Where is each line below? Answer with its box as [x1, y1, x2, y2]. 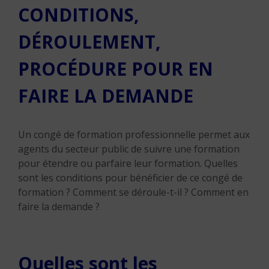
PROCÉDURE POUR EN [18, 56, 213, 81]
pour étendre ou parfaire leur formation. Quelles [18, 157, 238, 170]
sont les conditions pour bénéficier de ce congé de [18, 171, 243, 184]
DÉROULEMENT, [18, 29, 161, 54]
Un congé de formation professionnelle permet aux [18, 128, 250, 141]
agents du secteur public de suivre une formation [18, 142, 240, 156]
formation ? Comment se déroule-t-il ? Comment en [18, 186, 249, 199]
